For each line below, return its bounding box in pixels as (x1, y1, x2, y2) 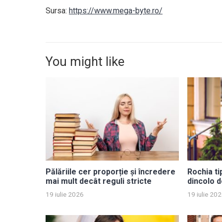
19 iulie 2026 (46, 190, 84, 199)
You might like (46, 54, 124, 69)
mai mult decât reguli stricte (46, 176, 152, 186)
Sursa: (46, 6, 69, 15)
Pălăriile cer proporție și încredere (46, 167, 175, 177)
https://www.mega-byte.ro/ (69, 6, 163, 15)
